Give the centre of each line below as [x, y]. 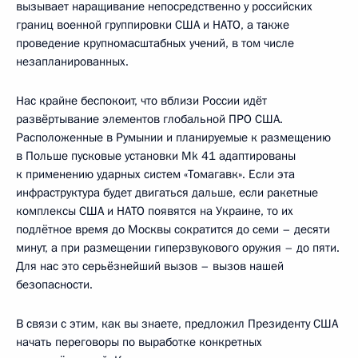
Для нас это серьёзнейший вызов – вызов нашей [150, 267]
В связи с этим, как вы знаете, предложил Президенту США [177, 324]
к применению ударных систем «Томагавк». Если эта [155, 175]
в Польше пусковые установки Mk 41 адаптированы [156, 156]
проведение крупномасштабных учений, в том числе [155, 44]
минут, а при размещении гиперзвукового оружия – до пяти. [178, 248]
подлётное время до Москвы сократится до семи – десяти [173, 230]
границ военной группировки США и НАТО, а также [153, 25]
